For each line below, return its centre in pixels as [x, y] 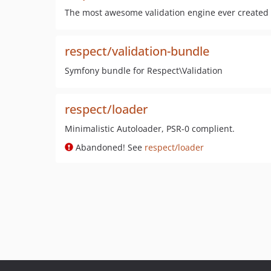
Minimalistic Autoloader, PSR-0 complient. [150, 129]
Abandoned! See [109, 147]
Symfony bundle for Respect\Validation [144, 70]
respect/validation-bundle [137, 51]
